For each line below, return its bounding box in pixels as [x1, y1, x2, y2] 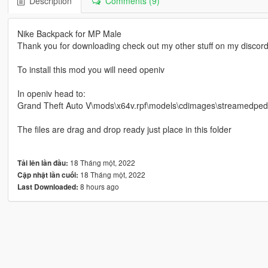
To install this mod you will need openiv [17, 63, 165, 75]
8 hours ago [78, 181, 119, 191]
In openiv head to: [17, 87, 86, 99]
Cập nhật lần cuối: [17, 169, 78, 180]
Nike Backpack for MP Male [17, 27, 121, 39]
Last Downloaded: [17, 181, 78, 192]
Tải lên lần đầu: [17, 157, 68, 168]
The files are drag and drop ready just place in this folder [17, 123, 232, 135]
